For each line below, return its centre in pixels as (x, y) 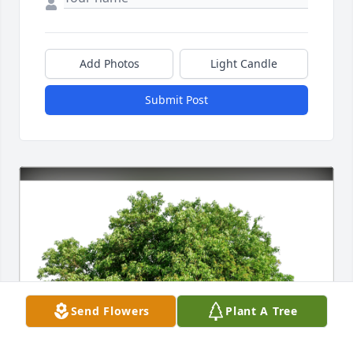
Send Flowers (110, 311)
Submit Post (176, 100)
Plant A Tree (262, 311)
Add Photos (109, 64)
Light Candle (244, 64)
